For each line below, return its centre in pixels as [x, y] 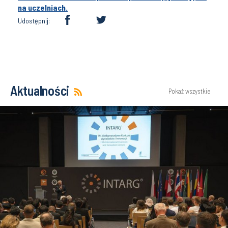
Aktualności [40, 90]
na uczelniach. [43, 7]
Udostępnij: [34, 21]
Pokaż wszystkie [189, 91]
